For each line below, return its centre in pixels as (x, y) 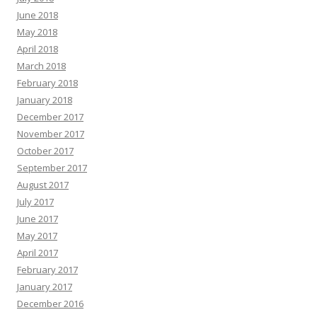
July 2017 (35, 202)
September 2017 (52, 168)
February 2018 (47, 83)
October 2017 (45, 151)
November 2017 (51, 134)
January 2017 (45, 287)
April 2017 (38, 253)
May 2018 (37, 32)
